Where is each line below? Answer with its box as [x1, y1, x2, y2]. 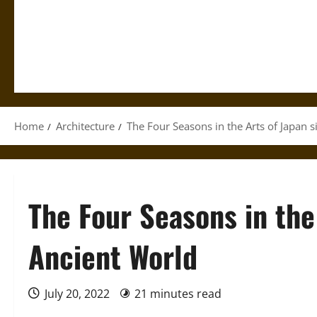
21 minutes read [134, 286, 221, 301]
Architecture [56, 119, 115, 133]
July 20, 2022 [42, 286, 113, 301]
